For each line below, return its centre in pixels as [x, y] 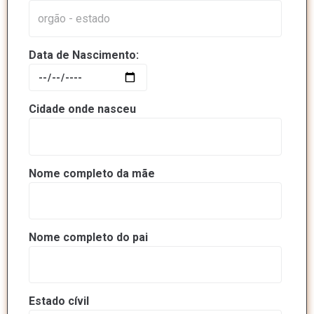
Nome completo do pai [88, 237]
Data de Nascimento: [84, 55]
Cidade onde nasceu [82, 109]
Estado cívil [59, 301]
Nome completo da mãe [92, 173]
